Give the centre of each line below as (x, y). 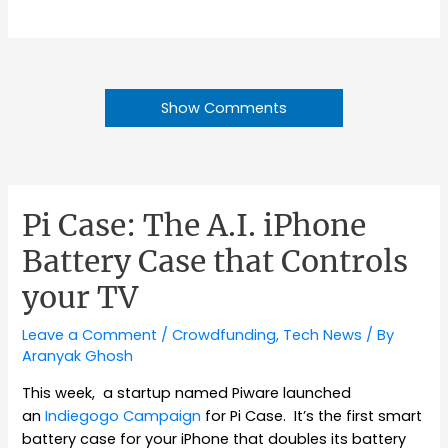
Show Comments (224, 108)
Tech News (323, 335)
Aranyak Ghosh (78, 356)
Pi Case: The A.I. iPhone (194, 225)
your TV (80, 297)
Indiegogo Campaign (123, 415)
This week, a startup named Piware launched (187, 392)
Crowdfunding (224, 335)
